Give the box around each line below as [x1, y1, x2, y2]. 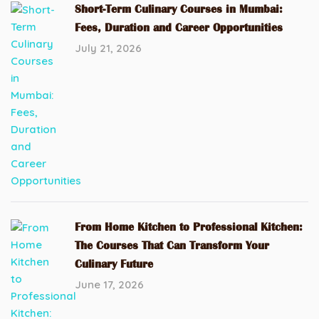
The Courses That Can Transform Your [75, 239, 269, 252]
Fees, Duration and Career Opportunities [75, 21, 283, 34]
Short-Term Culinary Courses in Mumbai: [75, 3, 283, 16]
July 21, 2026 [75, 41, 142, 55]
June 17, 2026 [75, 278, 144, 291]
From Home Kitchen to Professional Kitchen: [75, 221, 303, 234]
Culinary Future [75, 258, 153, 271]
